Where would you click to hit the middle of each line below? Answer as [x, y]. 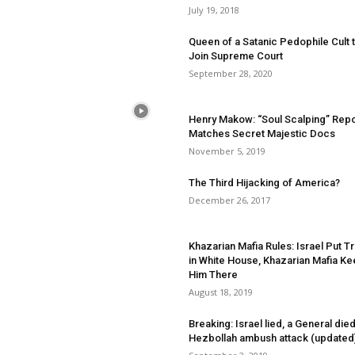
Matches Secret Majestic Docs [262, 134]
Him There [213, 275]
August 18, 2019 [221, 292]
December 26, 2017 [229, 200]
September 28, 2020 [231, 73]
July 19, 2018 [214, 10]
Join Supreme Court [236, 56]
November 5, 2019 [227, 151]
